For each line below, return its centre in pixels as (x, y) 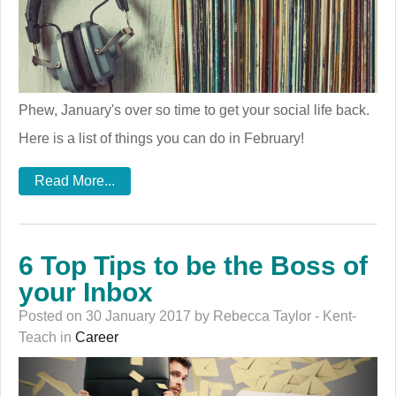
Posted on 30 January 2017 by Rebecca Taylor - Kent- (187, 316)
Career (97, 337)
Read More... (75, 180)
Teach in (47, 337)
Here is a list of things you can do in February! (161, 138)
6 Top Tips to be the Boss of (193, 265)
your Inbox (86, 292)
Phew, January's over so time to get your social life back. (194, 110)
